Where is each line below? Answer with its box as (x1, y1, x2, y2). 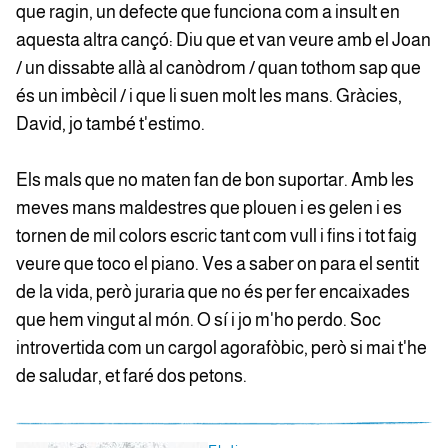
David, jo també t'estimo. (16, 114, 205, 134)
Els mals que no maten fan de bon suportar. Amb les (16, 170, 414, 190)
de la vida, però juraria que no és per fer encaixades (16, 282, 410, 302)
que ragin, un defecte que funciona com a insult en (16, 2, 400, 22)
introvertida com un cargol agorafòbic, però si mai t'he (16, 338, 427, 358)
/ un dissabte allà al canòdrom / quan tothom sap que (16, 58, 421, 78)
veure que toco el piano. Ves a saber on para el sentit (16, 254, 419, 274)
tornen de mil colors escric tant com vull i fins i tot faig (16, 226, 417, 246)
